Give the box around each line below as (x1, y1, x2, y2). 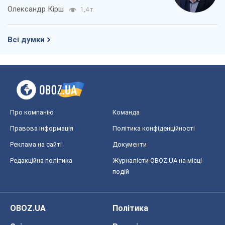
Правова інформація (10, 125, 73, 133)
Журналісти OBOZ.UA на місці (113, 157, 202, 165)
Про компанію (10, 108, 54, 117)
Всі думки (8, 35, 45, 45)
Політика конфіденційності (113, 125, 195, 133)
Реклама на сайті (10, 141, 62, 149)
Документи (113, 141, 147, 149)
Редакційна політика (10, 157, 72, 165)
